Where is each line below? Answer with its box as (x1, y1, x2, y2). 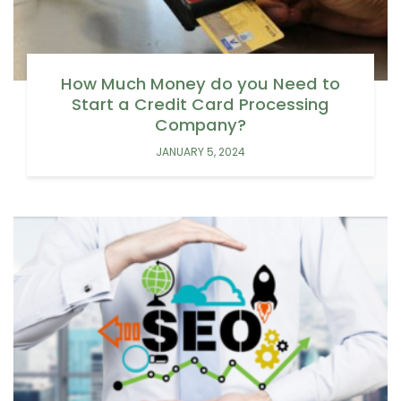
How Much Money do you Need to (61, 72, 340, 95)
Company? (155, 113, 246, 136)
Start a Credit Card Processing (72, 92, 329, 115)
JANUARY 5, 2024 (156, 143, 245, 159)
